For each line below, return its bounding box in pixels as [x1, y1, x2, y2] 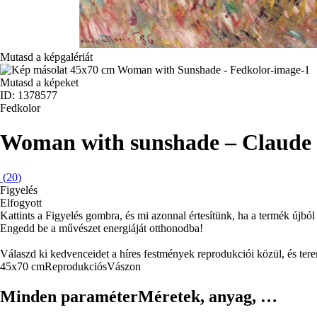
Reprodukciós [45, 260, 107, 272]
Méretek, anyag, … [138, 287, 277, 306]
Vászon [107, 260, 141, 272]
